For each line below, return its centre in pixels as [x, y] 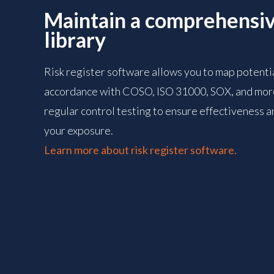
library [75, 40]
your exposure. [78, 131]
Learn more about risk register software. [140, 150]
